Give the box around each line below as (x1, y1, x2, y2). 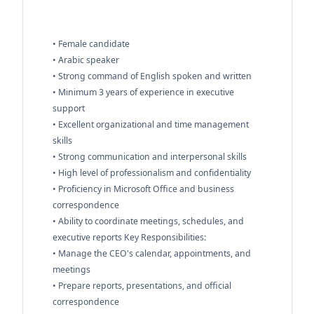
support (52, 102, 85, 114)
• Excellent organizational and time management (52, 118, 249, 130)
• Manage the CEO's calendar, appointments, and (52, 247, 251, 259)
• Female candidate (52, 38, 130, 50)
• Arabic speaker (52, 54, 119, 66)
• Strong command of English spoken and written (52, 70, 252, 82)
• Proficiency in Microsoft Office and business (52, 183, 234, 195)
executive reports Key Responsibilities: (52, 231, 206, 243)
